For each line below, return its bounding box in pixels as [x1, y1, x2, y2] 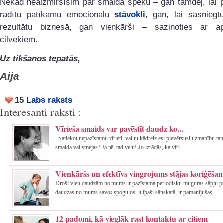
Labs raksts [26, 95, 72, 105]
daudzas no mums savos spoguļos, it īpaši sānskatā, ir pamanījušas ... [55, 188, 218, 196]
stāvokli [114, 9, 145, 19]
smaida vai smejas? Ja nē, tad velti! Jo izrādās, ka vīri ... [55, 143, 186, 151]
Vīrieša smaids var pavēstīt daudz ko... [55, 122, 183, 134]
